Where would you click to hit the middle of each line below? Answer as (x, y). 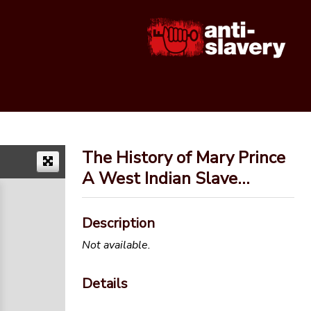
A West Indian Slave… (166, 179)
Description (118, 224)
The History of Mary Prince (184, 158)
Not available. (116, 245)
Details (105, 283)
